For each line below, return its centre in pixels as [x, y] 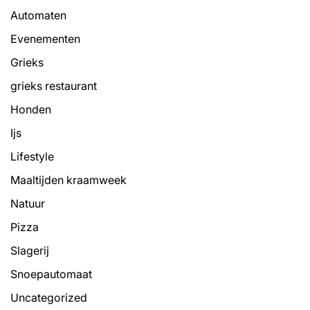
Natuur [28, 203]
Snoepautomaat [51, 274]
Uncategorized [49, 297]
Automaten [38, 15]
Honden [31, 109]
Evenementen [45, 38]
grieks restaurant [54, 85]
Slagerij [30, 250]
